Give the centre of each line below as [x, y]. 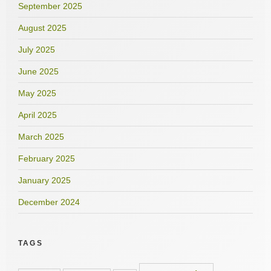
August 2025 [42, 28]
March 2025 [41, 136]
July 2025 [37, 49]
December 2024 [49, 202]
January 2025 [44, 180]
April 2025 [38, 115]
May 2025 [37, 93]
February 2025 [47, 158]
